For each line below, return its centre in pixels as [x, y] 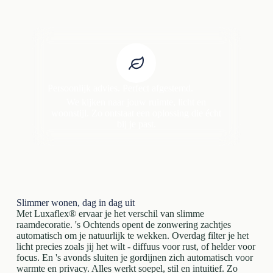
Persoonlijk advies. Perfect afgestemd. [120, 88]
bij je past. [136, 124]
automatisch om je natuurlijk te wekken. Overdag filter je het [132, 236]
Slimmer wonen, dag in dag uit [75, 203]
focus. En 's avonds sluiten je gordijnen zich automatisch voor [134, 258]
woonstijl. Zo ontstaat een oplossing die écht [136, 113]
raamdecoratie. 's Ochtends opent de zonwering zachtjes [123, 225]
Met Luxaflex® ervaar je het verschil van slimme [110, 214]
